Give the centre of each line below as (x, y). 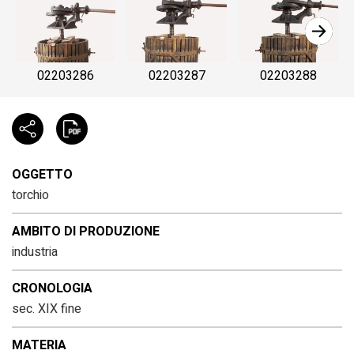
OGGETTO (42, 175)
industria (35, 252)
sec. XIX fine (47, 309)
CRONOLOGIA (52, 289)
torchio (30, 196)
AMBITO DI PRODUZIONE (86, 232)
